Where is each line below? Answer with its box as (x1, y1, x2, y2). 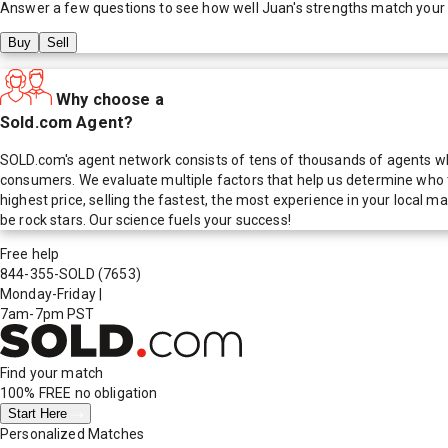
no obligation (71, 385, 158, 402)
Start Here (8, 406, 71, 422)
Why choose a (56, 89, 164, 109)
